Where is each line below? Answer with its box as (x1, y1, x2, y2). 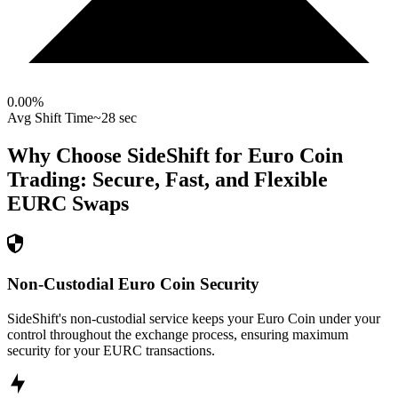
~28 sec (93, 110, 137, 126)
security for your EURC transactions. (7, 342, 215, 358)
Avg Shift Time (7, 110, 93, 126)
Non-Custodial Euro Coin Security (7, 274, 259, 293)
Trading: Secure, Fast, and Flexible (7, 168, 328, 192)
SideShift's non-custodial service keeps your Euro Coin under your (7, 310, 380, 326)
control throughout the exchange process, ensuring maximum (7, 326, 348, 342)
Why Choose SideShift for (7, 144, 248, 168)
